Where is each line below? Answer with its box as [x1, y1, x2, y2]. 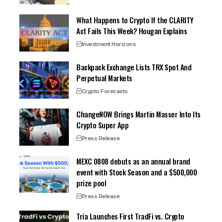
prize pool [76, 177, 107, 188]
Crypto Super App [76, 119, 129, 130]
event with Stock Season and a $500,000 [76, 166, 197, 177]
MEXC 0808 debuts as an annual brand [76, 155, 190, 166]
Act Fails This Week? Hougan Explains [76, 25, 187, 36]
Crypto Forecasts [81, 87, 128, 95]
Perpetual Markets [76, 72, 132, 83]
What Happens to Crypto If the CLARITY [76, 14, 194, 25]
